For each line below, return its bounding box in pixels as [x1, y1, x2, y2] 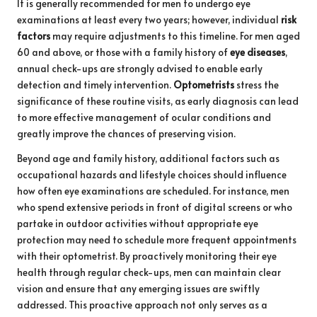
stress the [234, 77, 279, 91]
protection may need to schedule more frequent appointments [17, 232, 296, 246]
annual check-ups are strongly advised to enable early [17, 61, 263, 75]
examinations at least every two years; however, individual [17, 12, 281, 26]
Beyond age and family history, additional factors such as [17, 151, 279, 165]
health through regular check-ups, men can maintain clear [17, 265, 281, 279]
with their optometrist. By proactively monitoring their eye [17, 248, 277, 263]
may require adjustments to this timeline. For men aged [50, 28, 300, 42]
